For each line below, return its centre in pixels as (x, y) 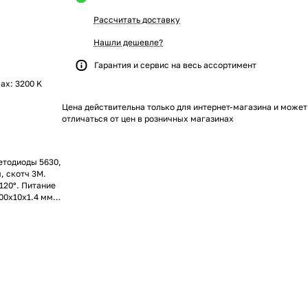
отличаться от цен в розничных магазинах (148, 119)
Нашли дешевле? (128, 42)
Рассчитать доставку (137, 20)
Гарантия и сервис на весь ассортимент (175, 65)
